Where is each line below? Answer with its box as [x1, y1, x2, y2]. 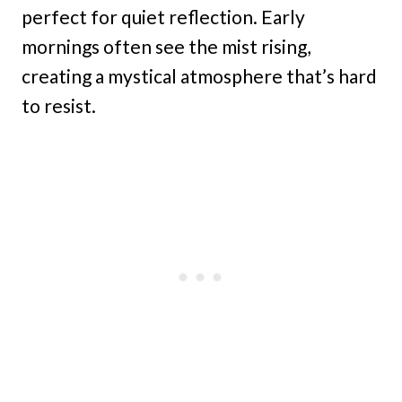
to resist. [22, 94, 96, 118]
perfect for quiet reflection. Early [22, 5, 305, 29]
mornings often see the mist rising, [22, 35, 310, 58]
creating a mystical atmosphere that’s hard [22, 65, 377, 88]
